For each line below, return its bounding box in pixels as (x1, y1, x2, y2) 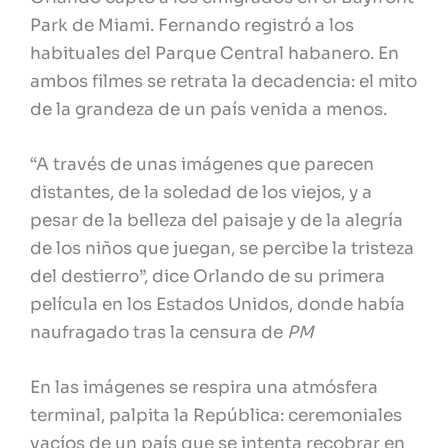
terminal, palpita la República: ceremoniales (30, 405, 402, 427)
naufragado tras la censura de (30, 321, 287, 343)
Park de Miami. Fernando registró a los (30, 14, 354, 36)
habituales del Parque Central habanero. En (30, 42, 399, 64)
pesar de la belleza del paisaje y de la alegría (30, 209, 403, 231)
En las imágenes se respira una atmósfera (30, 377, 378, 399)
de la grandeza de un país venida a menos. (30, 98, 387, 120)
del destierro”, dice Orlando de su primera (30, 265, 385, 287)
